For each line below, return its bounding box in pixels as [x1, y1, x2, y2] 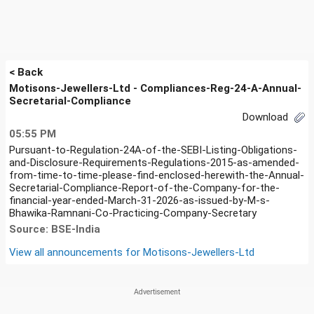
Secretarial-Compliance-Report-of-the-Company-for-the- [9, 181, 280, 194]
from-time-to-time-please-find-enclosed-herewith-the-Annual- [9, 168, 304, 182]
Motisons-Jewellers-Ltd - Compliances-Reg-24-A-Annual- [9, 82, 301, 95]
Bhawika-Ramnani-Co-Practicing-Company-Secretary [9, 206, 257, 219]
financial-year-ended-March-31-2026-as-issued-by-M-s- [9, 193, 270, 207]
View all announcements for [9, 245, 143, 259]
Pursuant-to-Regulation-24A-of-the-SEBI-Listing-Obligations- [9, 143, 297, 156]
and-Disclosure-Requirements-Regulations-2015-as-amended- [9, 156, 299, 169]
